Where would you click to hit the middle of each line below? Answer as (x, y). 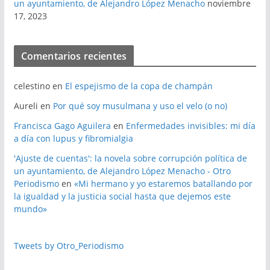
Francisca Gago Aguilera (62, 126)
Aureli (26, 106)
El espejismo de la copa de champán (139, 86)
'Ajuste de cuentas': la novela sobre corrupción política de (130, 159)
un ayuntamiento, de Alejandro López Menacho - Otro (122, 171)
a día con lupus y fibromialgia (73, 139)
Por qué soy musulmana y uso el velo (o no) (140, 106)
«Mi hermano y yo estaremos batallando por (163, 184)
